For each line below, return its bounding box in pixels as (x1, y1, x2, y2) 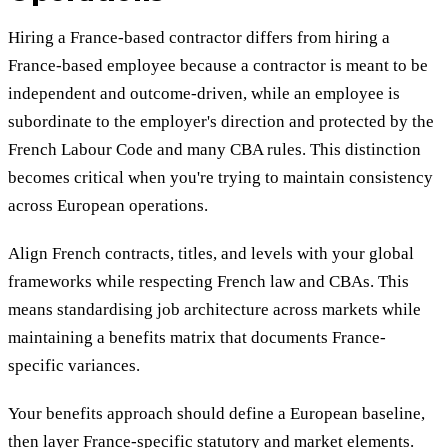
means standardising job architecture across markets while (8, 300, 421, 320)
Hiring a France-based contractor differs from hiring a (8, 28, 390, 48)
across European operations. (8, 196, 208, 216)
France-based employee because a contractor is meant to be (8, 56, 428, 76)
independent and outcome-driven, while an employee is (8, 84, 400, 104)
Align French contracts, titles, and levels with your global (8, 244, 414, 264)
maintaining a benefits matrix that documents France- (8, 328, 386, 348)
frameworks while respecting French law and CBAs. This (8, 272, 409, 292)
